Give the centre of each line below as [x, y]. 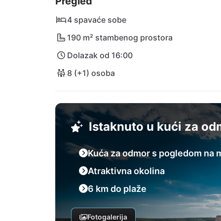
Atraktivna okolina [126, 171]
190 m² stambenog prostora [120, 37]
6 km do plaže [117, 189]
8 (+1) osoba [91, 73]
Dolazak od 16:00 [100, 55]
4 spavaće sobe [97, 20]
